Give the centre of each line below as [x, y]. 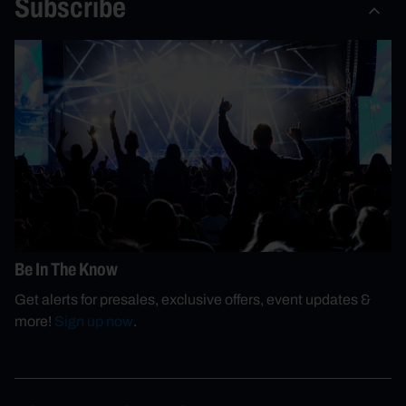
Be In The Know [66, 269]
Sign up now [94, 321]
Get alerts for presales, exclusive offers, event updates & [193, 300]
